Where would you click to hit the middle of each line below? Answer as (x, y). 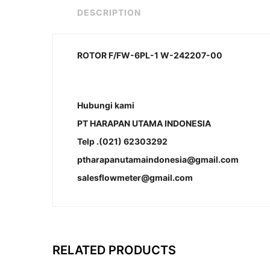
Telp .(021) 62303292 (122, 141)
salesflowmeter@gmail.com (135, 177)
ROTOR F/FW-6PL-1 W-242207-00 (150, 55)
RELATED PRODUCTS (114, 250)
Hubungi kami (106, 105)
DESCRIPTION (109, 12)
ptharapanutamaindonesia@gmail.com (158, 159)
